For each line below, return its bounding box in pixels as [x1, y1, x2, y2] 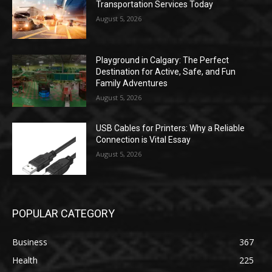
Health [12, 254, 38, 266]
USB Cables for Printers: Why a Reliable [96, 123, 245, 134]
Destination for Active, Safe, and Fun [96, 67, 236, 77]
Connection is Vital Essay [96, 135, 191, 145]
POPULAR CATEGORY [12, 206, 115, 220]
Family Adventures [96, 78, 168, 89]
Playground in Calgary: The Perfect [96, 55, 229, 66]
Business [12, 236, 47, 248]
